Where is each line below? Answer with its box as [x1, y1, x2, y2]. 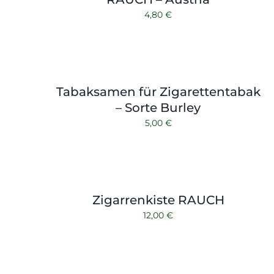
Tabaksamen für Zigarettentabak [56, 84, 261, 99]
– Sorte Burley [116, 100, 201, 115]
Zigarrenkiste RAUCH [92, 193, 224, 207]
